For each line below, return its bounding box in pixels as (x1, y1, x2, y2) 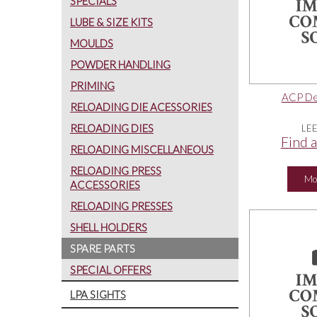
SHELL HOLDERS (70, 220, 147, 234)
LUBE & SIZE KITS (70, 15, 153, 28)
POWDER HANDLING (70, 57, 171, 71)
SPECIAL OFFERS (70, 263, 151, 276)
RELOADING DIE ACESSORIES (70, 100, 212, 113)
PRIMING (70, 79, 115, 92)
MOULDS (70, 36, 113, 50)
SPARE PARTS (70, 241, 135, 255)
